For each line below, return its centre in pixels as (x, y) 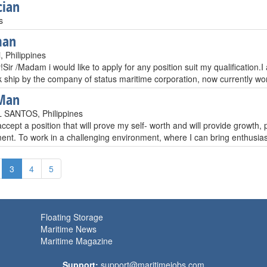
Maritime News (69, 229)
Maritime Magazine (77, 241)
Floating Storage (72, 217)
